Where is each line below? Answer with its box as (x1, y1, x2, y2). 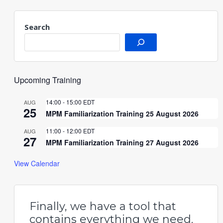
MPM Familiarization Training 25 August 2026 (45, 109, 199, 119)
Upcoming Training (13, 74, 81, 86)
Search (24, 22, 50, 32)
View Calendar (13, 158, 60, 169)
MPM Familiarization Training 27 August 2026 (45, 137, 199, 148)
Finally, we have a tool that (29, 200, 176, 214)
